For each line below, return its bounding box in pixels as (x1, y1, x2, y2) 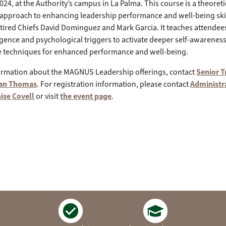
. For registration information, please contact (37, 79, 191, 89)
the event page (60, 91, 112, 101)
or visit (34, 91, 61, 101)
